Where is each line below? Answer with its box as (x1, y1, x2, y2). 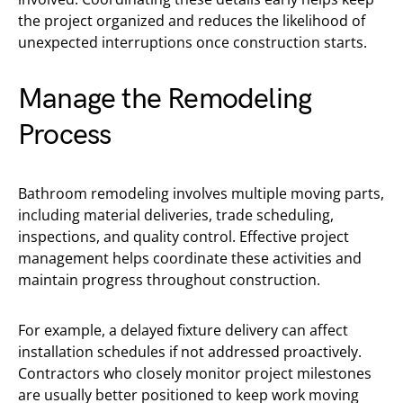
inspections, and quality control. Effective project (18, 227, 349, 246)
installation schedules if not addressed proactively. (18, 342, 362, 362)
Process (18, 118, 112, 153)
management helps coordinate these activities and (18, 248, 362, 268)
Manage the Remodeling (18, 82, 312, 117)
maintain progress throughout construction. (18, 270, 320, 290)
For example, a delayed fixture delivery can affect (18, 320, 348, 340)
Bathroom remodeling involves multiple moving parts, (18, 184, 384, 203)
